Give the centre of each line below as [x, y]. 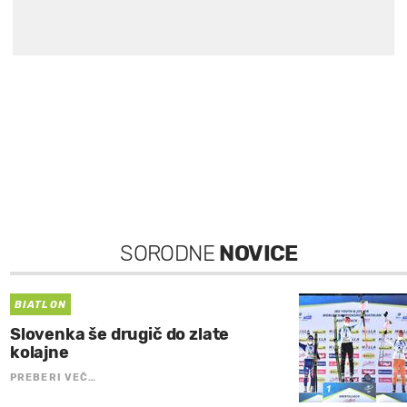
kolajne [40, 352]
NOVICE [258, 253]
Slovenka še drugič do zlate [120, 334]
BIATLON [40, 304]
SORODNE [170, 253]
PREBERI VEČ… [54, 377]
